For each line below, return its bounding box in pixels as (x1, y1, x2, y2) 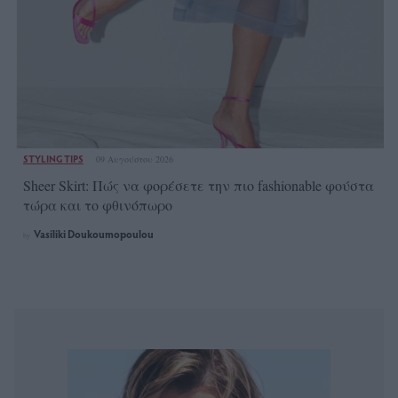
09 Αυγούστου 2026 (96, 153, 173, 166)
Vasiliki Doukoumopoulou (34, 227, 154, 242)
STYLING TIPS (23, 152, 84, 166)
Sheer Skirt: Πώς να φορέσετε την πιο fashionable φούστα (23, 176, 374, 195)
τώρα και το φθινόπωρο (23, 195, 172, 215)
